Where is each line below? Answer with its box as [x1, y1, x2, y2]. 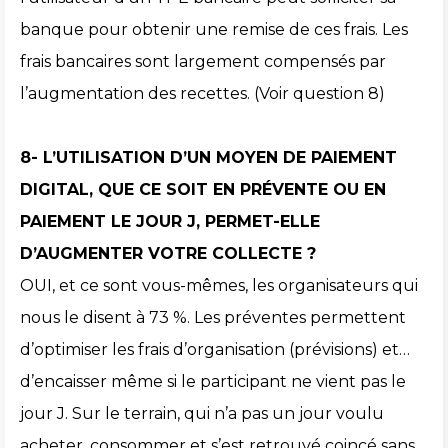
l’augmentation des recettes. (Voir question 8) [20, 84, 385, 104]
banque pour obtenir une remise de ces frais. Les [20, 20, 408, 40]
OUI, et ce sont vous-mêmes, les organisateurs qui [20, 276, 418, 296]
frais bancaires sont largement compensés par [20, 52, 386, 72]
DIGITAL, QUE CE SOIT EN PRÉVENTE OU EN [20, 180, 386, 200]
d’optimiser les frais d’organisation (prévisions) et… [20, 340, 410, 360]
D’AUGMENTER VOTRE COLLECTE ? [20, 244, 316, 264]
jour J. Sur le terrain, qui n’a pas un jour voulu [20, 404, 384, 424]
